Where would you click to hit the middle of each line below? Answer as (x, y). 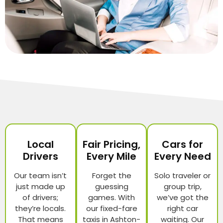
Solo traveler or (183, 176)
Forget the (111, 176)
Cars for (183, 145)
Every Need (182, 157)
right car (182, 209)
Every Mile (111, 157)
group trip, (182, 187)
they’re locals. (41, 209)
